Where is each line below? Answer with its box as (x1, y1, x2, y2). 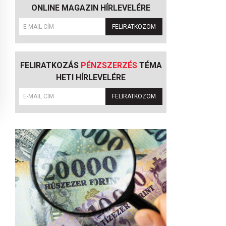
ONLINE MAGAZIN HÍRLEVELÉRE (31, 3, 150, 13)
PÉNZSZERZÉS (80, 61, 137, 70)
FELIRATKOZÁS (20, 61, 81, 70)
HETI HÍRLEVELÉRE (56, 73, 126, 82)
